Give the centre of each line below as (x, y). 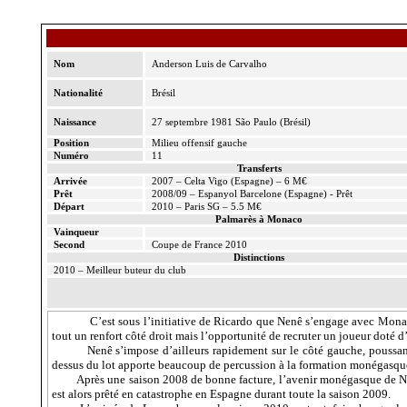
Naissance (74, 122)
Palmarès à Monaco (259, 219)
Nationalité (78, 93)
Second (69, 245)
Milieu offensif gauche (199, 143)
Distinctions (259, 258)
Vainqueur (76, 232)
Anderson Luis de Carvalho (209, 64)
